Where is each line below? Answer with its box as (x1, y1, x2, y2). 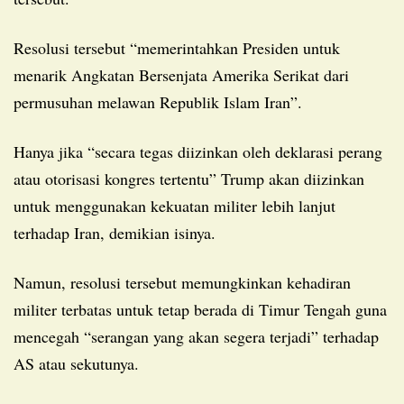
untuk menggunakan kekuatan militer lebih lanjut (14, 194, 335, 216)
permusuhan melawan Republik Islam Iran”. (14, 90, 302, 113)
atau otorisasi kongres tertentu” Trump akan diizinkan (14, 167, 364, 189)
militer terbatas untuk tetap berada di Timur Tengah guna (14, 298, 387, 320)
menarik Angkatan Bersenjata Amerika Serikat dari (14, 63, 349, 86)
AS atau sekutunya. (14, 352, 139, 374)
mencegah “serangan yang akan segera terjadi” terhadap (14, 325, 379, 347)
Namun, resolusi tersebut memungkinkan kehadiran (14, 271, 25, 293)
